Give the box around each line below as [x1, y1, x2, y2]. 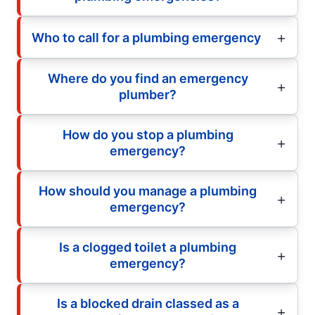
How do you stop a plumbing [62, 127, 233, 143]
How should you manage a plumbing [39, 184, 257, 199]
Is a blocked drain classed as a [56, 296, 239, 311]
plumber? [119, 87, 176, 103]
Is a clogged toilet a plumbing [59, 240, 236, 255]
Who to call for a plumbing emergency [32, 30, 261, 45]
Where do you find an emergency [47, 71, 248, 86]
